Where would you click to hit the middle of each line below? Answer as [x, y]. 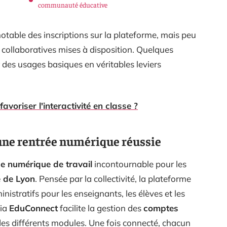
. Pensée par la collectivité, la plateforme [113, 178]
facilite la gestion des [101, 208]
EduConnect [33, 208]
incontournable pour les [139, 164]
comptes [161, 208]
